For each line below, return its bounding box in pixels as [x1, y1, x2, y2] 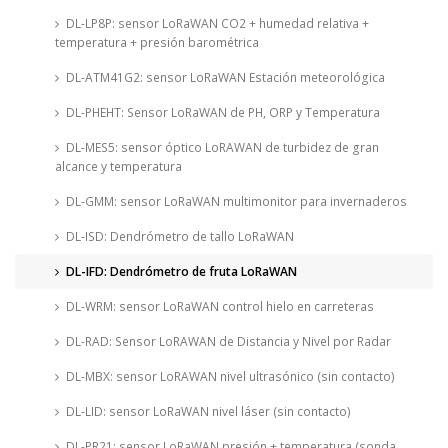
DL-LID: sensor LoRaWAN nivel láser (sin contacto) [65, 402, 351, 420]
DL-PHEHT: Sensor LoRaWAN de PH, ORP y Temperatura [65, 103, 380, 121]
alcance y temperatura [54, 157, 182, 175]
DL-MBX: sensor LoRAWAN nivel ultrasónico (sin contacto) [65, 367, 395, 385]
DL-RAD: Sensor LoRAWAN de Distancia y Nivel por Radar [65, 332, 391, 350]
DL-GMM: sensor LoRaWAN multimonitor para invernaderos [65, 192, 407, 210]
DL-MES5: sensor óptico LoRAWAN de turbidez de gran [65, 138, 379, 156]
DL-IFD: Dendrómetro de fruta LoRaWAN [65, 262, 297, 280]
